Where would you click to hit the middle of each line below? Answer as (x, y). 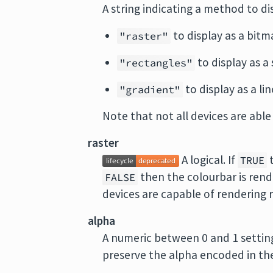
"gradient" (150, 90)
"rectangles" (156, 63)
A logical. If (209, 160)
